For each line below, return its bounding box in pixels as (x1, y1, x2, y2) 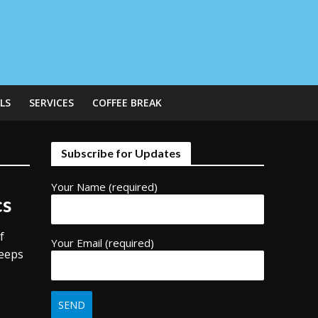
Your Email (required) (51, 236, 155, 250)
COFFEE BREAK (92, 96, 162, 109)
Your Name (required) (51, 180, 158, 194)
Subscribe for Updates (61, 146, 182, 160)
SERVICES (28, 96, 74, 109)
